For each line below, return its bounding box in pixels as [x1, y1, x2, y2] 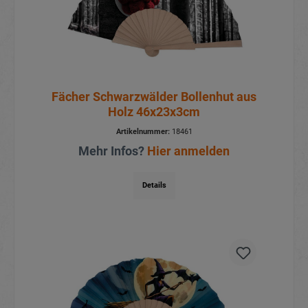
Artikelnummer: [115, 126, 170, 136]
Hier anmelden [147, 143, 230, 158]
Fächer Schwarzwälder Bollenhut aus [52, 89, 256, 104]
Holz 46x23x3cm [108, 104, 200, 119]
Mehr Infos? [78, 143, 147, 158]
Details [142, 180, 166, 190]
